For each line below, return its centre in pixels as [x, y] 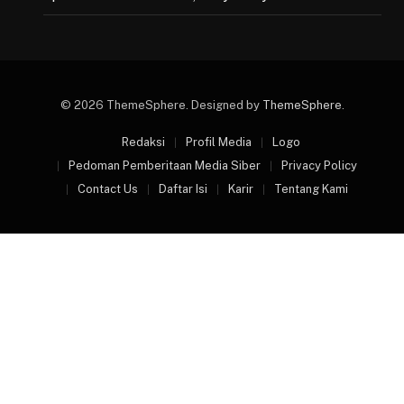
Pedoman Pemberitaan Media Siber [164, 166]
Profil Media [219, 142]
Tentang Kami [311, 189]
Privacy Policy [319, 166]
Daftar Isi [183, 189]
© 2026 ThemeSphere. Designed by [161, 106]
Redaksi [143, 142]
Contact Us [107, 189]
